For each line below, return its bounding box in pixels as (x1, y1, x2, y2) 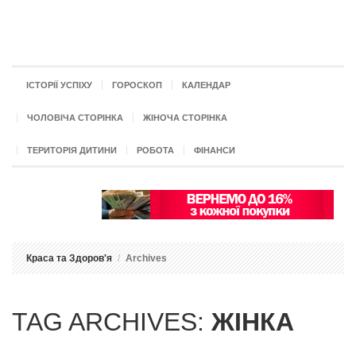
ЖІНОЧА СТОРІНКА (143, 113, 227, 122)
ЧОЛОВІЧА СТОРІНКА (27, 113, 123, 122)
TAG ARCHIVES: (12, 308, 211, 337)
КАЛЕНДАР (182, 80, 230, 90)
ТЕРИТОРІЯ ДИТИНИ (27, 145, 117, 155)
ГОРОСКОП (112, 80, 162, 90)
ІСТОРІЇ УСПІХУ (26, 80, 92, 90)
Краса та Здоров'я (26, 253, 112, 265)
